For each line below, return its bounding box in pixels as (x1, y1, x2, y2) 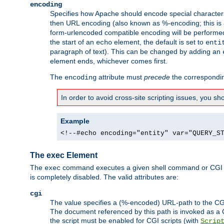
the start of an (50, 38, 96, 46)
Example (60, 117, 89, 125)
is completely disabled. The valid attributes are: (30, 173, 178, 181)
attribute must (96, 73, 144, 81)
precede (144, 73, 170, 81)
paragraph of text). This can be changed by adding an (50, 47, 222, 56)
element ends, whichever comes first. (50, 57, 167, 65)
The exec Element (30, 150, 97, 159)
